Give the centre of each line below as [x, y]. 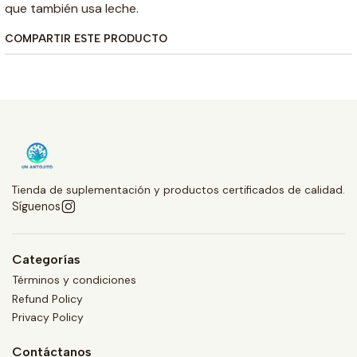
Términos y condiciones [74, 280]
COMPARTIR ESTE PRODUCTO [86, 39]
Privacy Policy [48, 318]
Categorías [46, 260]
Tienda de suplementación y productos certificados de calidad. [178, 190]
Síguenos [36, 207]
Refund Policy [47, 298]
